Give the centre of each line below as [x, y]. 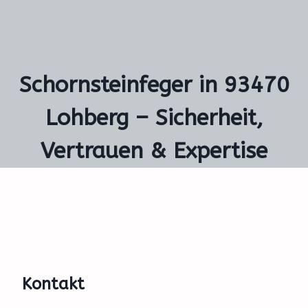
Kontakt [53, 284]
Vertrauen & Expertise [154, 151]
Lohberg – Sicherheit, [154, 118]
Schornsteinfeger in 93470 [154, 85]
